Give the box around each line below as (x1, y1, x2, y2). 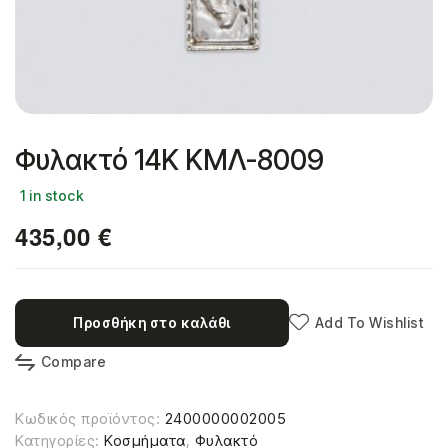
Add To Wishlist (314, 313, 423, 331)
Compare (40, 353, 106, 371)
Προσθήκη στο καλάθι (73, 313, 231, 331)
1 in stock (20, 186, 84, 204)
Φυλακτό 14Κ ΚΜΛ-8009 (15, 142, 324, 177)
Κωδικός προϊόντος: (15, 408, 165, 428)
